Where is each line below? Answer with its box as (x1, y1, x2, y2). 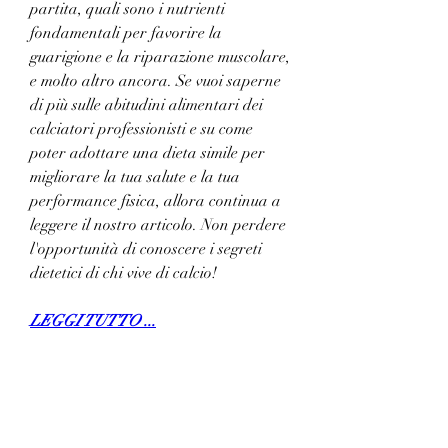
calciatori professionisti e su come (30, 118, 253, 139)
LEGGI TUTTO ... (30, 310, 156, 331)
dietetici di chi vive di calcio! (30, 262, 217, 283)
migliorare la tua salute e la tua (30, 166, 240, 187)
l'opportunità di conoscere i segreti (30, 238, 262, 259)
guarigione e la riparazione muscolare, (30, 46, 290, 67)
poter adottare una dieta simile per (30, 142, 265, 163)
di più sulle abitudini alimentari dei (30, 94, 263, 115)
